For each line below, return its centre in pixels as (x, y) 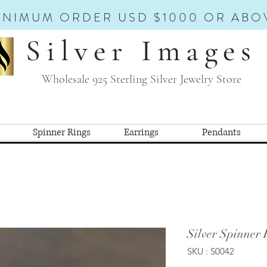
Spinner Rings (61, 132)
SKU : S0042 (211, 251)
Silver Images (141, 51)
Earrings (141, 132)
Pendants (221, 132)
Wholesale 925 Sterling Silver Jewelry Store (141, 79)
